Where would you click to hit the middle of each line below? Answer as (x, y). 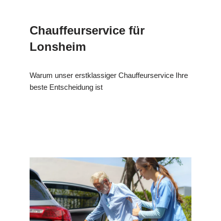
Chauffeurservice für (87, 31)
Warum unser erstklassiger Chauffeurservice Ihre (109, 75)
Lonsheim (58, 47)
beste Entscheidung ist (66, 87)
